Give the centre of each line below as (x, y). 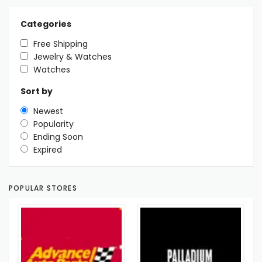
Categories (46, 24)
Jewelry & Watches (73, 56)
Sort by (37, 91)
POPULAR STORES (43, 188)
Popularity (54, 124)
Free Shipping (61, 44)
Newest (48, 111)
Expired (48, 149)
